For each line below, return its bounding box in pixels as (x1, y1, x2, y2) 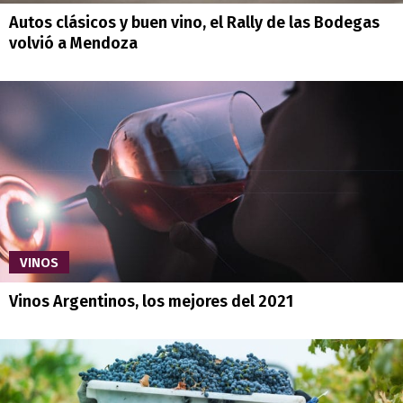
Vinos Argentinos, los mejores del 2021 (9, 291, 293, 311)
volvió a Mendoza (9, 33, 138, 53)
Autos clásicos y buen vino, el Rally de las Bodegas (9, 13, 380, 32)
